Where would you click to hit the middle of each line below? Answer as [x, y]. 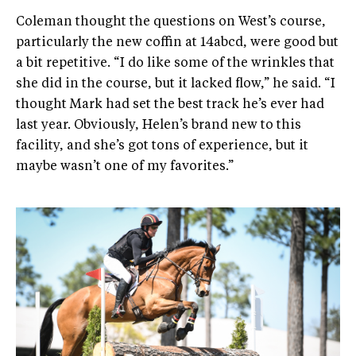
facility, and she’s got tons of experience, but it [162, 146]
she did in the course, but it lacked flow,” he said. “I [176, 84]
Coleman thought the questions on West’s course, [171, 22]
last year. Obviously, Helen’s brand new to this [159, 125]
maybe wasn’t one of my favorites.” [125, 166]
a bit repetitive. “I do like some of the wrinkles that [175, 63]
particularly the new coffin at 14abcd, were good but [177, 43]
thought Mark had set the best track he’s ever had [170, 104]
